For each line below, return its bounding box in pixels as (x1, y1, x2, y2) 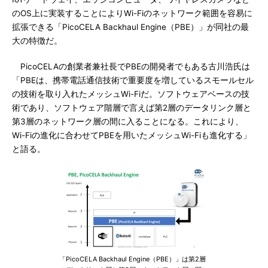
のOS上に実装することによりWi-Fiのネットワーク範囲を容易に (12, 8, 252, 18)
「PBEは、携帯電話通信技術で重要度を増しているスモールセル (12, 75, 254, 85)
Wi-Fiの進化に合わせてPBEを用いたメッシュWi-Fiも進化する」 (12, 130, 251, 140)
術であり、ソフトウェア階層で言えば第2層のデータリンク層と (12, 103, 251, 112)
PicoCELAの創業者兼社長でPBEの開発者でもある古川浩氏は (12, 62, 250, 71)
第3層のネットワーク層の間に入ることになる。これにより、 (12, 117, 243, 126)
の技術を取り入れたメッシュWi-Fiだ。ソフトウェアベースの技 (12, 89, 249, 99)
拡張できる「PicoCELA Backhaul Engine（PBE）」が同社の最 (12, 22, 249, 32)
